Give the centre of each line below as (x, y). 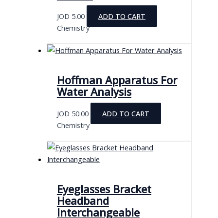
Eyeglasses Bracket (104, 189)
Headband (83, 201)
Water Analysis (94, 91)
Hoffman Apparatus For (117, 80)
